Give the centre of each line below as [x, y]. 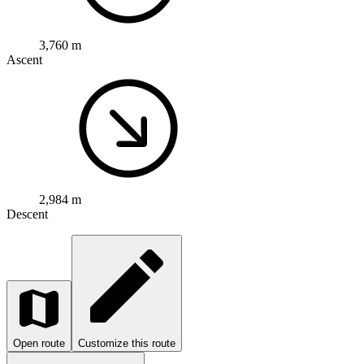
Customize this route [127, 343]
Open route [39, 343]
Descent [27, 214]
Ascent [24, 59]
